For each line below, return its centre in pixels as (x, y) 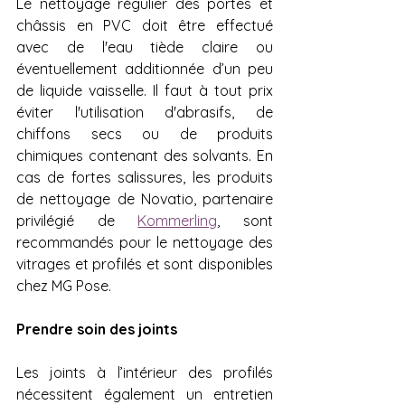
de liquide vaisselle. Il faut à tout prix (145, 91)
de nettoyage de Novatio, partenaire (145, 199)
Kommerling (178, 221)
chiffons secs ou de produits (145, 134)
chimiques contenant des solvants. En (145, 156)
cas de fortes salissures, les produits (145, 178)
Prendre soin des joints (97, 330)
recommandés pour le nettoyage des (145, 243)
